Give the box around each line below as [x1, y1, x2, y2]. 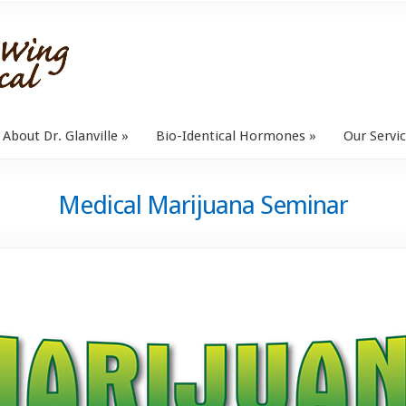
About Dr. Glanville [3, 128, 118, 144]
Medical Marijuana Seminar [58, 190, 348, 220]
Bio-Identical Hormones [156, 128, 305, 144]
